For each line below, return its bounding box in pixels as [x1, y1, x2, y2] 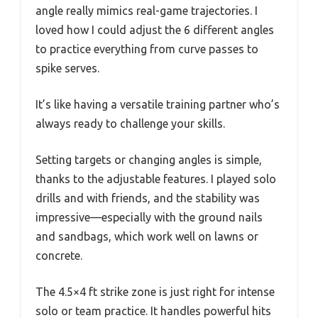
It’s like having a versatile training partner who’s [35, 97, 280, 111]
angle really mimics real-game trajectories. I [35, 4, 258, 17]
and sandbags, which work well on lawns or [35, 229, 258, 243]
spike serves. [35, 61, 99, 75]
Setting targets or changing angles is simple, [35, 153, 262, 166]
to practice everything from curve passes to [35, 42, 258, 55]
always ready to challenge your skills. [35, 116, 225, 130]
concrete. [35, 248, 82, 262]
